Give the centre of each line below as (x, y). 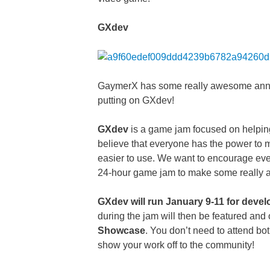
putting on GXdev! (136, 100)
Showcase (121, 230)
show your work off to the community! (176, 245)
